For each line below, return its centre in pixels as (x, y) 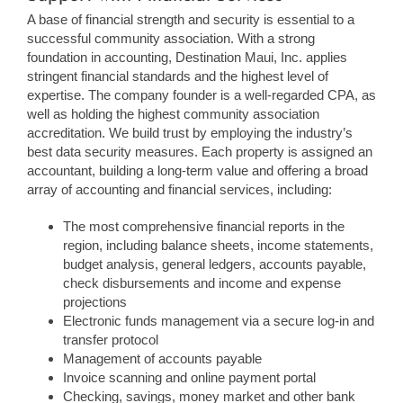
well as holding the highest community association (173, 113)
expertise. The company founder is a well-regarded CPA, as (201, 94)
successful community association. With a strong (171, 38)
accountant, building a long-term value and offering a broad (197, 170)
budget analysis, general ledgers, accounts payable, (215, 264)
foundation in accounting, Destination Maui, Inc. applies (187, 57)
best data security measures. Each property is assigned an (200, 151)
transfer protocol (111, 339)
